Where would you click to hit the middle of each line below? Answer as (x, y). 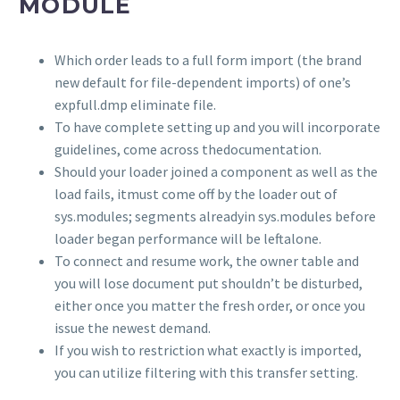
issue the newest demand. (133, 328)
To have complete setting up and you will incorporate (217, 127)
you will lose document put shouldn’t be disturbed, (208, 283)
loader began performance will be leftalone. (188, 239)
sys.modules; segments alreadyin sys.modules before (215, 217)
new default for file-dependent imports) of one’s (203, 83)
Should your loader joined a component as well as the (216, 172)
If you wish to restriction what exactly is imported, (208, 350)
